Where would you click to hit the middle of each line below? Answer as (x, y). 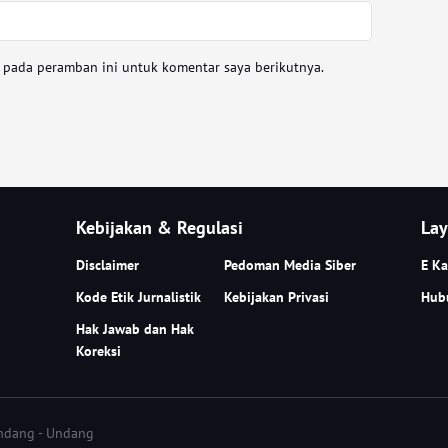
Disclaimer (108, 265)
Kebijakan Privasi (276, 297)
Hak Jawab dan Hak (135, 329)
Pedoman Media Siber (290, 265)
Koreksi (99, 351)
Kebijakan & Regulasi (160, 228)
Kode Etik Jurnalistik (139, 297)
